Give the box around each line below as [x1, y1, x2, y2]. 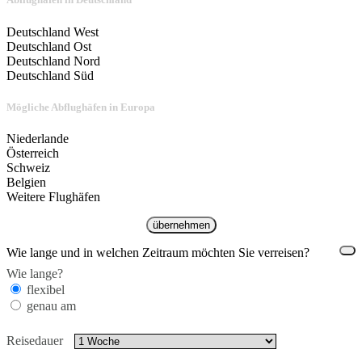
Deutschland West [6, 24, 99, 39]
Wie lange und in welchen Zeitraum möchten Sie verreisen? [6, 246, 309, 259]
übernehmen [152, 219, 210, 231]
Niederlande [6, 132, 69, 145]
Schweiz [6, 161, 50, 175]
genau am [27, 299, 76, 313]
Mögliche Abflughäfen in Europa [6, 100, 155, 113]
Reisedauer [6, 334, 63, 347]
